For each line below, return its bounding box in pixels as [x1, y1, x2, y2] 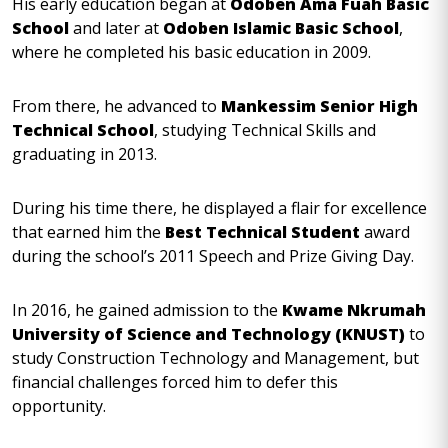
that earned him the [12, 221, 165, 243]
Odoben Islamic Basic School [163, 17, 399, 39]
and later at [69, 17, 163, 39]
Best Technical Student [165, 221, 360, 243]
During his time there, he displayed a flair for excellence [12, 197, 427, 219]
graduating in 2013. [12, 143, 161, 165]
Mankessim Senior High [221, 95, 418, 117]
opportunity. [12, 395, 110, 417]
